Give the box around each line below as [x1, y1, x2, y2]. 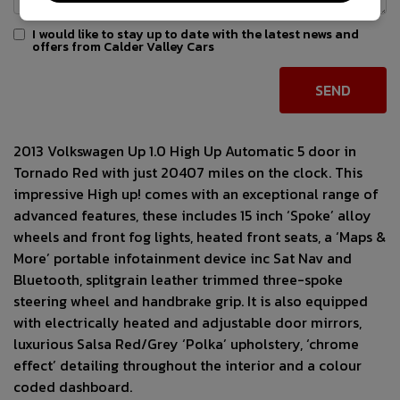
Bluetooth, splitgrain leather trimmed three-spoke [13, 269, 343, 291]
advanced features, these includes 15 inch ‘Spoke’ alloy [13, 204, 371, 227]
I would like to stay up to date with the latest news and [32, 25, 359, 45]
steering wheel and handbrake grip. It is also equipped [13, 290, 368, 312]
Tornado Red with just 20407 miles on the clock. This [13, 162, 362, 184]
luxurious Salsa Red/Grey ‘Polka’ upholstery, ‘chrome [13, 333, 359, 355]
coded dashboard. [13, 376, 132, 398]
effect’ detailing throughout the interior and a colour [13, 354, 362, 377]
